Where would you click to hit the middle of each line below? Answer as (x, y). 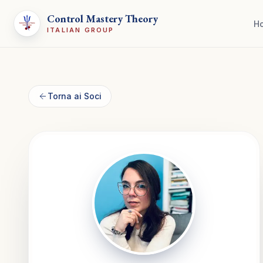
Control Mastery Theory (102, 18)
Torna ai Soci (75, 96)
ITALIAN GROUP (81, 30)
